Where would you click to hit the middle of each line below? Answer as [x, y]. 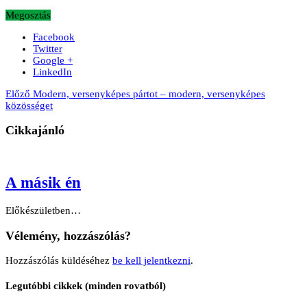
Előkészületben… [43, 211]
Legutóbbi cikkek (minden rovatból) [86, 286]
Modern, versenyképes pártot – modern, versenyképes [148, 94]
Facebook [54, 37]
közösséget [29, 105]
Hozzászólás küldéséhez [59, 261]
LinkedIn [52, 72]
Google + [53, 60]
